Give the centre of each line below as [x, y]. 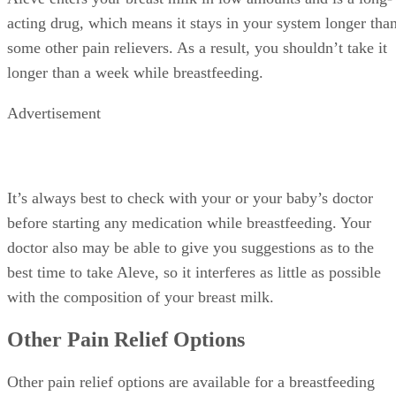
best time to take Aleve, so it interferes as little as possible [194, 272]
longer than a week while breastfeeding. [135, 72]
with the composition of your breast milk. [141, 297]
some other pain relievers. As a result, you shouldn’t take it [197, 47]
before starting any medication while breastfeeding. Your [189, 222]
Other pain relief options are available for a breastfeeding [191, 381]
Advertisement [54, 113]
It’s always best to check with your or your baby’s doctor [190, 198]
